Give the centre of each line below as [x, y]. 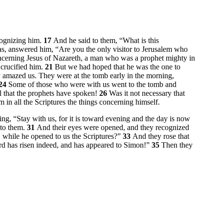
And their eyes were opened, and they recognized [113, 127]
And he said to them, [86, 40]
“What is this [139, 40]
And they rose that [161, 136]
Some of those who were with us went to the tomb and [92, 84]
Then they [177, 145]
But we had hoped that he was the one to [118, 66]
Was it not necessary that [147, 93]
